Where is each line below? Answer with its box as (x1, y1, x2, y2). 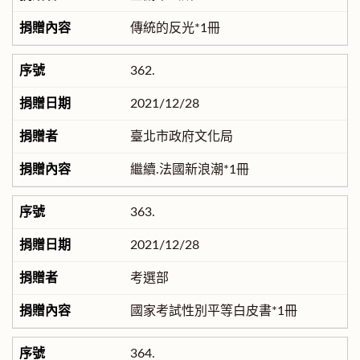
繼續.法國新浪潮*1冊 (129, 163, 249, 177)
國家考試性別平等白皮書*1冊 (129, 305, 297, 318)
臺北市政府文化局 (129, 130, 233, 144)
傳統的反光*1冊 (129, 22, 220, 35)
